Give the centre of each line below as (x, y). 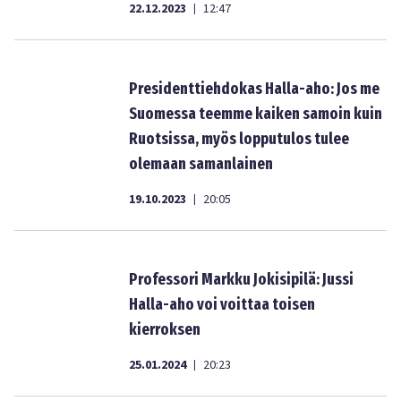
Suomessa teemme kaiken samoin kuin (256, 114)
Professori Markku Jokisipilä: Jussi (241, 279)
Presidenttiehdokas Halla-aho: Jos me (254, 89)
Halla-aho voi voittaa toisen (222, 304)
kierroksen (165, 329)
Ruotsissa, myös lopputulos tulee (239, 139)
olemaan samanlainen (201, 164)
